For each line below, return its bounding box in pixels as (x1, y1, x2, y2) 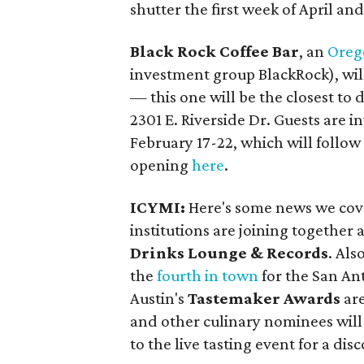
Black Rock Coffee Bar (130, 41, 299, 61)
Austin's (130, 288, 188, 308)
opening (130, 154, 192, 175)
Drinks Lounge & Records (130, 242, 328, 262)
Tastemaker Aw (188, 288, 307, 308)
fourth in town (157, 265, 258, 285)
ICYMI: (130, 197, 185, 217)
